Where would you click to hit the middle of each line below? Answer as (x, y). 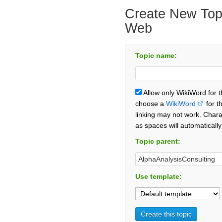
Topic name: (156, 55)
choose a (151, 103)
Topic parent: (158, 141)
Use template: (159, 176)
